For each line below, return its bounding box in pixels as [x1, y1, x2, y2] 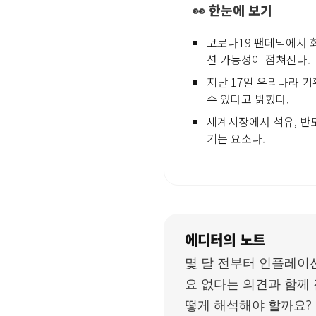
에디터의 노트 [185, 229, 265, 250]
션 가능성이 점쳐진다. [207, 50, 310, 68]
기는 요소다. [207, 129, 265, 147]
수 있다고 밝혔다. [207, 90, 289, 107]
